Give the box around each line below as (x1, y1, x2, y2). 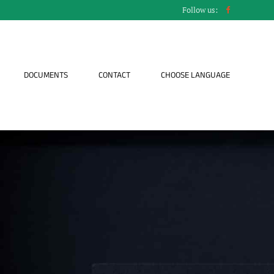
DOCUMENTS (24, 67, 68, 83)
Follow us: (182, 4, 218, 15)
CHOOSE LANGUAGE (161, 67, 230, 83)
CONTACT (98, 67, 130, 83)
